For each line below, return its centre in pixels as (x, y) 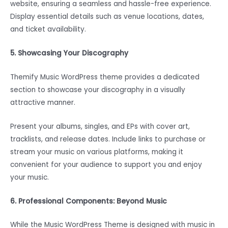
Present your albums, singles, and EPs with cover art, (100, 126)
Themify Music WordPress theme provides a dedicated (105, 77)
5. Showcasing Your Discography (69, 53)
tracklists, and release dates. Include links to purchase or (108, 139)
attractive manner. (43, 102)
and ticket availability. (48, 30)
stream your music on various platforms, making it (97, 152)
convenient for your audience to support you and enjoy (106, 164)
